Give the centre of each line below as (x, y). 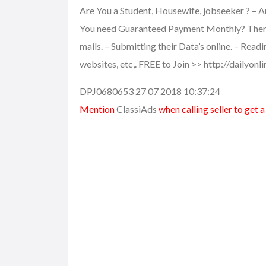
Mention (98, 109)
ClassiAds (137, 109)
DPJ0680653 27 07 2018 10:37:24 (150, 91)
